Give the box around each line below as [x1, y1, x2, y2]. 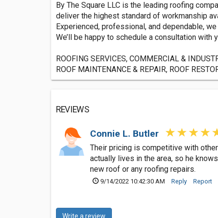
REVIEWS [56, 105, 90, 114]
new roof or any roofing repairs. [90, 164, 196, 174]
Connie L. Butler [90, 128, 161, 139]
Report [193, 178, 212, 185]
